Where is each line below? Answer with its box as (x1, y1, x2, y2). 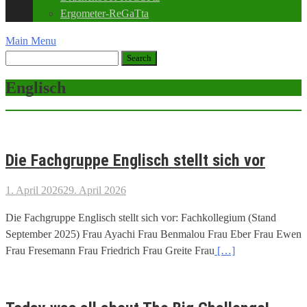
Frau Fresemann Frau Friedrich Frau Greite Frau (5, 244, 214, 256)
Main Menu (5, 35, 56, 47)
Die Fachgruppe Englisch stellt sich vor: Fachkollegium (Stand (5, 211, 276, 223)
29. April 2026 (63, 184, 126, 196)
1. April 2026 (5, 184, 63, 196)
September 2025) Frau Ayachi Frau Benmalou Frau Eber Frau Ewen (5, 228, 302, 240)
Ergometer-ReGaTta (60, 8, 149, 19)
